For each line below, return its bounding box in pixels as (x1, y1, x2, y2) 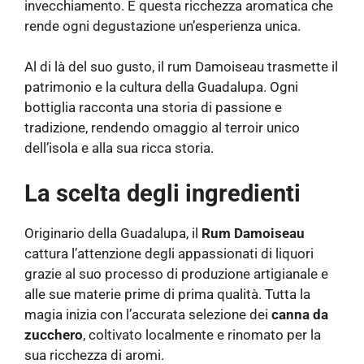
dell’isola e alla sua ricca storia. (24, 140, 214, 157)
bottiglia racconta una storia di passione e (24, 99, 282, 116)
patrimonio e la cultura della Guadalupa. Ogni (24, 79, 298, 96)
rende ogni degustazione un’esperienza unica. (24, 17, 301, 34)
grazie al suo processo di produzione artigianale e (24, 265, 328, 282)
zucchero (24, 326, 83, 343)
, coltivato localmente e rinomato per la (83, 326, 321, 343)
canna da (271, 305, 328, 323)
